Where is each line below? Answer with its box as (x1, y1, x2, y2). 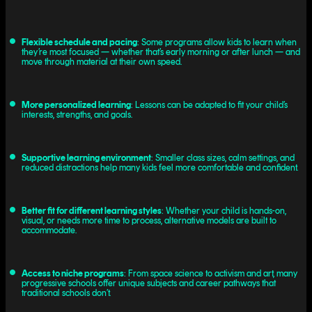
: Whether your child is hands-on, (161, 205, 286, 216)
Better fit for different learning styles (21, 205, 162, 216)
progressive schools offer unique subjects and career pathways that (21, 277, 276, 288)
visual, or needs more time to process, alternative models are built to (21, 214, 276, 226)
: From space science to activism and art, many (123, 267, 297, 279)
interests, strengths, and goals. (21, 109, 132, 120)
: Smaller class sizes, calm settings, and (150, 152, 295, 163)
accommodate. (21, 224, 77, 235)
